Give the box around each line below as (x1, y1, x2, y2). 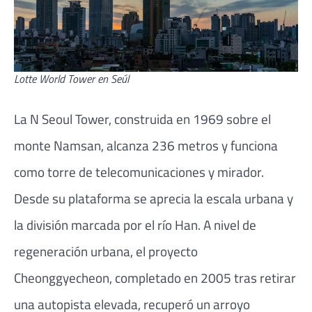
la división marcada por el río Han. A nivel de (14, 214, 256, 235)
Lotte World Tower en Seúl (14, 70, 129, 88)
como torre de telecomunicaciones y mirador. (14, 162, 264, 182)
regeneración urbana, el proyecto (14, 241, 198, 261)
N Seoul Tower (30, 109, 109, 129)
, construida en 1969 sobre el (109, 109, 271, 129)
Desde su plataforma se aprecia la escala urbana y (14, 188, 293, 208)
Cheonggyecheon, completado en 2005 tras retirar (14, 267, 296, 288)
